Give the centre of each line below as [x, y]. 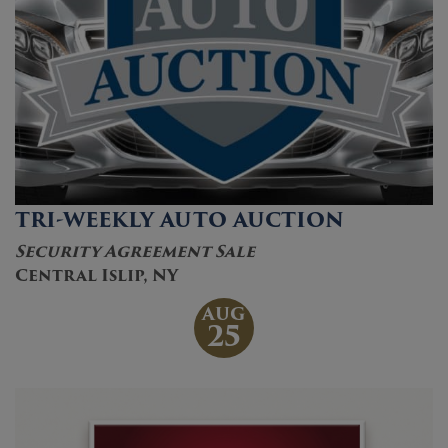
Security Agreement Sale [135, 251]
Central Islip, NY [96, 275]
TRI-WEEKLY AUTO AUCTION [179, 220]
